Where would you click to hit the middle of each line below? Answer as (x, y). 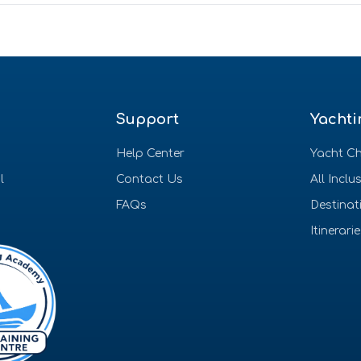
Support (147, 119)
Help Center (150, 154)
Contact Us (149, 179)
